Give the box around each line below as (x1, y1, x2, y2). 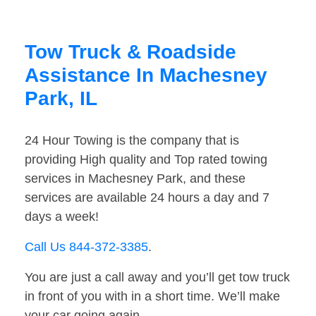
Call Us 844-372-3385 (25, 240, 148, 255)
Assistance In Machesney (25, 64, 267, 87)
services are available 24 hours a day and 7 (25, 190, 269, 205)
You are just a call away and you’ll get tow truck (25, 270, 290, 285)
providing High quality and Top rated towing (25, 152, 267, 167)
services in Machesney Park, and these (25, 171, 245, 186)
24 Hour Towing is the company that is (25, 133, 239, 148)
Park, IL (25, 87, 97, 110)
